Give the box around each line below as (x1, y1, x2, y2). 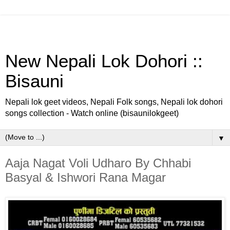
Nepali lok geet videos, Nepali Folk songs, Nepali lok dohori (5, 98, 223, 106)
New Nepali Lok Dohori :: (5, 51, 203, 71)
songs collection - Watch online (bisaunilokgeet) (5, 109, 179, 118)
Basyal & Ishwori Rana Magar (5, 170, 166, 184)
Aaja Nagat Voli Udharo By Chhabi (5, 156, 191, 170)
